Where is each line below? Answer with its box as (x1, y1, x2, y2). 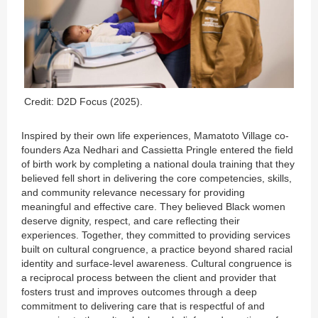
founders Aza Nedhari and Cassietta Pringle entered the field (21, 143, 293, 155)
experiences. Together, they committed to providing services (21, 229, 290, 241)
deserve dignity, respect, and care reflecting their (21, 214, 240, 226)
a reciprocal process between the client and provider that (21, 271, 276, 283)
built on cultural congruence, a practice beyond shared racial (21, 243, 292, 255)
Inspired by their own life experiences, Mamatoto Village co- (21, 129, 289, 141)
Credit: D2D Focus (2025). (24, 95, 143, 107)
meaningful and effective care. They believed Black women (21, 200, 285, 212)
